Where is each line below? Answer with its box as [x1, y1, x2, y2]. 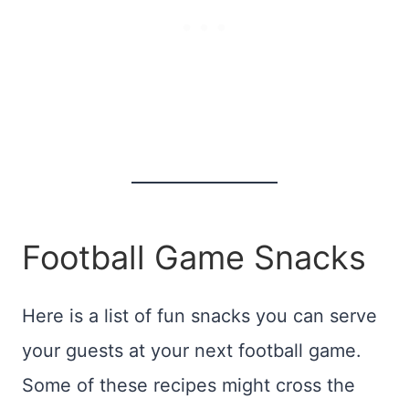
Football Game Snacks [22, 237, 366, 278]
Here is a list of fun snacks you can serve [22, 305, 377, 328]
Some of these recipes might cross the [22, 374, 355, 397]
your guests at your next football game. [22, 340, 362, 362]
